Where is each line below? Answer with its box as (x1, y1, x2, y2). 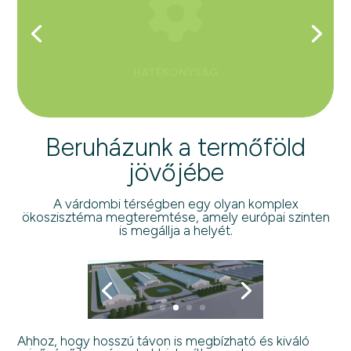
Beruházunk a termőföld (45, 132, 306, 162)
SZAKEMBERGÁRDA (123, 87, 228, 101)
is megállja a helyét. (118, 223, 233, 238)
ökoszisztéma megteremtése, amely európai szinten (21, 209, 330, 225)
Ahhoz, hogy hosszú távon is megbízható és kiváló (17, 332, 310, 349)
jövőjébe (127, 157, 224, 187)
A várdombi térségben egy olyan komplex (52, 196, 299, 212)
